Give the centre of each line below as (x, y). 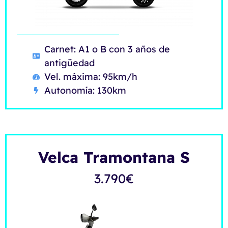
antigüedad (69, 63)
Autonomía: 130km (85, 91)
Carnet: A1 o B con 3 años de (107, 49)
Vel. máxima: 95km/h (91, 77)
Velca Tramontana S (114, 157)
